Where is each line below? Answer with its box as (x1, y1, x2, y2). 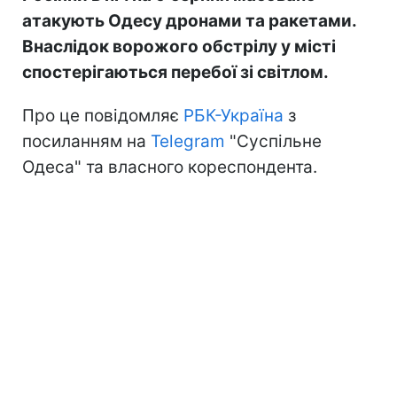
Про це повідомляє (22, 105, 183, 126)
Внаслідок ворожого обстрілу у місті (22, 35, 336, 57)
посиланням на (22, 130, 151, 152)
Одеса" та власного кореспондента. (22, 156, 317, 177)
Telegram (151, 130, 225, 152)
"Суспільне (225, 130, 322, 152)
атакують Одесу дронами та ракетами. (22, 10, 356, 31)
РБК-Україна (183, 105, 284, 126)
